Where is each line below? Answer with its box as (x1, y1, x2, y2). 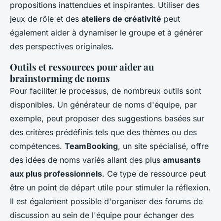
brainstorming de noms (10, 72, 110, 84)
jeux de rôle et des (10, 13, 81, 24)
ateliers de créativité (81, 13, 161, 24)
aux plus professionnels (10, 168, 102, 179)
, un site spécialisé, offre (118, 141, 209, 151)
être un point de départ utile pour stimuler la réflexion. (10, 182, 211, 192)
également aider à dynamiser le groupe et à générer (10, 27, 203, 37)
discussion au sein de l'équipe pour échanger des (10, 210, 194, 220)
